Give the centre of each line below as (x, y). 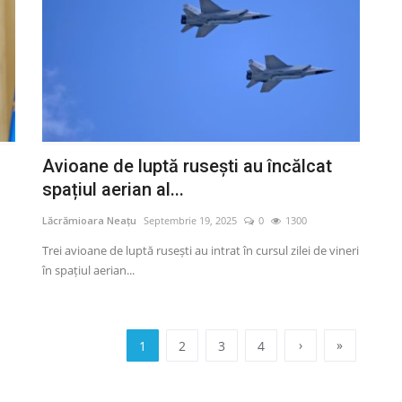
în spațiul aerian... (89, 270)
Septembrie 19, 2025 (191, 220)
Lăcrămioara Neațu (90, 220)
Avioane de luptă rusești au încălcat (188, 166)
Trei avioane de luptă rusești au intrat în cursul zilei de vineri (201, 250)
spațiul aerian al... (114, 189)
